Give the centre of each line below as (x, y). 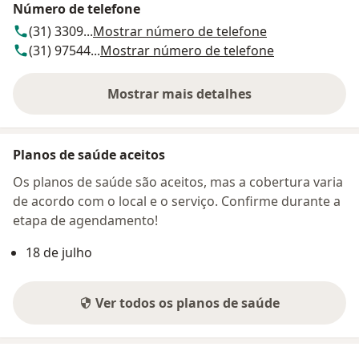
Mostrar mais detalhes (179, 93)
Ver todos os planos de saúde (188, 303)
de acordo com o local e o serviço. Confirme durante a (177, 201)
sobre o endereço (232, 102)
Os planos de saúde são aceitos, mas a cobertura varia (178, 182)
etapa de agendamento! (85, 220)
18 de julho (59, 252)
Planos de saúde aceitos (89, 154)
